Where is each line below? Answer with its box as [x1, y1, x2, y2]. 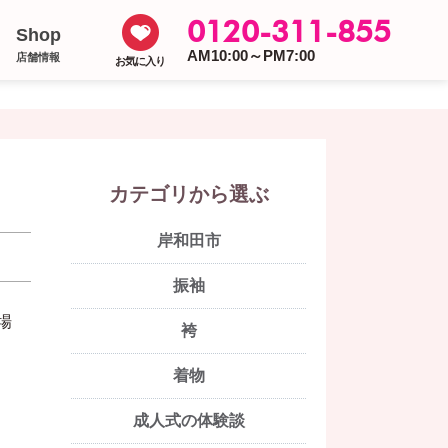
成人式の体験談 [132, 412, 245, 429]
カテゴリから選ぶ [108, 183, 269, 205]
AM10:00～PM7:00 [187, 46, 315, 64]
